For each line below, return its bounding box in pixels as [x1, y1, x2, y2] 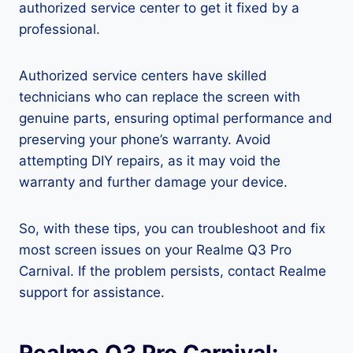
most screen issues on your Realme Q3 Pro [19, 242, 292, 258]
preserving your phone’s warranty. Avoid [19, 132, 271, 148]
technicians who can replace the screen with [19, 89, 300, 106]
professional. [19, 21, 100, 38]
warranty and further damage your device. [19, 174, 288, 191]
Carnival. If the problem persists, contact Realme [19, 263, 326, 280]
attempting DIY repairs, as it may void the [19, 153, 281, 169]
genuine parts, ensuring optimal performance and [19, 110, 333, 127]
